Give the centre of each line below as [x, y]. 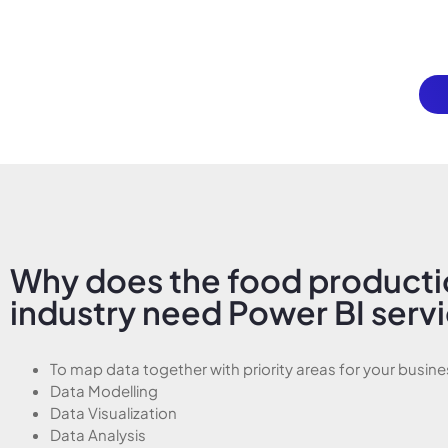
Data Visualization [113, 413]
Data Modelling [104, 391]
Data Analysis [98, 435]
